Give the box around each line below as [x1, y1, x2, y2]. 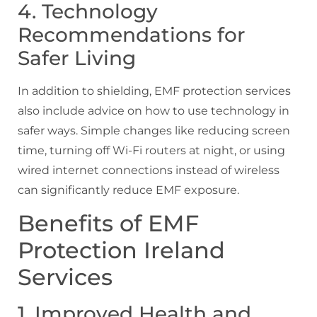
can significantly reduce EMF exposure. [18, 183, 239, 197]
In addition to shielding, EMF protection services [18, 83, 291, 98]
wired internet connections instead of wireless [18, 163, 279, 177]
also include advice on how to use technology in [18, 103, 289, 117]
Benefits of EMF [18, 209, 199, 238]
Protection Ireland [18, 236, 225, 265]
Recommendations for [18, 22, 245, 47]
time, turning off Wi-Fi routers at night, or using [18, 143, 285, 157]
